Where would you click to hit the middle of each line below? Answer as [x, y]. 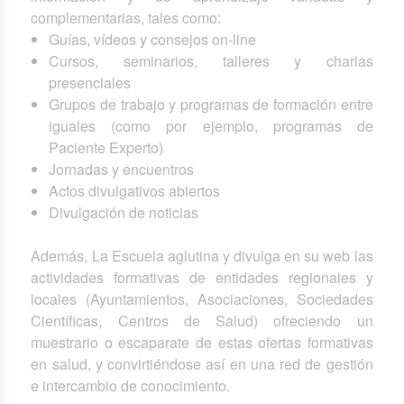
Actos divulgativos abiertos [135, 191]
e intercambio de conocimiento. [131, 386]
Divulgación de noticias [124, 213]
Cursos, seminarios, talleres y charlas [211, 61]
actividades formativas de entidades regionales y [202, 278]
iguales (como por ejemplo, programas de [211, 126]
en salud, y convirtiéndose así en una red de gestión [202, 364]
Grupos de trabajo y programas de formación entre [211, 105]
